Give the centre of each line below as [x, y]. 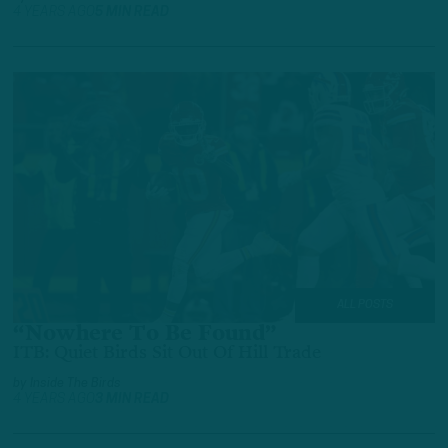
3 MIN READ [132, 399]
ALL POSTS [365, 305]
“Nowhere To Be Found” [145, 335]
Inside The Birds [75, 383]
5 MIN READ [132, 13]
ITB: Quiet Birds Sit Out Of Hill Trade [167, 352]
